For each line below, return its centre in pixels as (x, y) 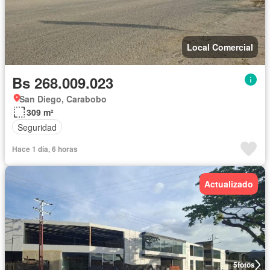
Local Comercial (220, 47)
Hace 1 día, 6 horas (45, 149)
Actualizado (229, 184)
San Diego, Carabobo (63, 99)
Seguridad (37, 127)
